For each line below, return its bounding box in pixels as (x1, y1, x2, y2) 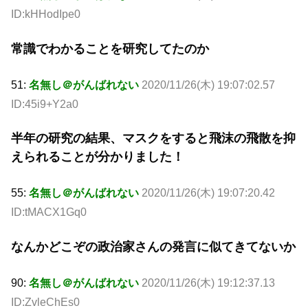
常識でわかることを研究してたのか (11, 41, 209, 56)
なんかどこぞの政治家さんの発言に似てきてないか (11, 239, 296, 254)
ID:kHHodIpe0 (11, 8, 80, 21)
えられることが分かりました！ (11, 150, 184, 164)
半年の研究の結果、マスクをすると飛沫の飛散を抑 (11, 131, 296, 146)
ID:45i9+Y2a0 (11, 98, 78, 110)
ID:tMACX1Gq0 (11, 206, 87, 219)
